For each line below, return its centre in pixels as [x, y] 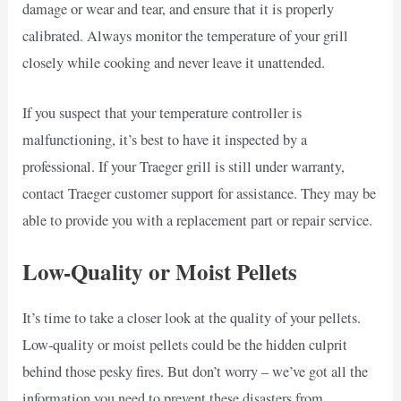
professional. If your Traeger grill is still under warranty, [184, 167]
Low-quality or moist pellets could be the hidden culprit [185, 344]
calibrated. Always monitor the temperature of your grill [186, 36]
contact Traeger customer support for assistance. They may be [200, 194]
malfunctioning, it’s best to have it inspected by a [165, 140]
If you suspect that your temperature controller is [162, 113]
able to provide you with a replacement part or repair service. [198, 221]
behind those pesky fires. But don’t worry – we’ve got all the [196, 371]
